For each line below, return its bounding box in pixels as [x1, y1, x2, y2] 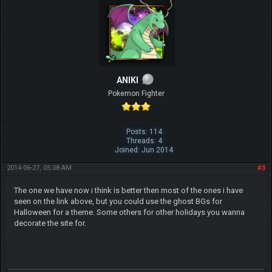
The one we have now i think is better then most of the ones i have [13, 186, 243, 195]
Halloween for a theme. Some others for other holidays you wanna [13, 208, 245, 217]
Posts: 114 [126, 127, 162, 137]
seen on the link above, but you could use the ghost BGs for [13, 197, 222, 206]
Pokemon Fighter [107, 89, 165, 98]
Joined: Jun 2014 [115, 146, 174, 155]
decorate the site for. [13, 219, 86, 228]
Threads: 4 [126, 137, 162, 146]
